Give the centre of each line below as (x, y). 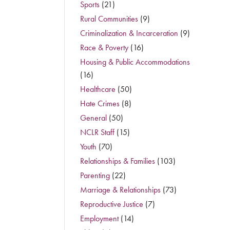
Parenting (95, 175)
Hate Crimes (100, 103)
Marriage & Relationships (120, 190)
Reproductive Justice (111, 204)
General (93, 118)
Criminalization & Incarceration (129, 33)
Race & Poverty (104, 47)
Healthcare (98, 89)
